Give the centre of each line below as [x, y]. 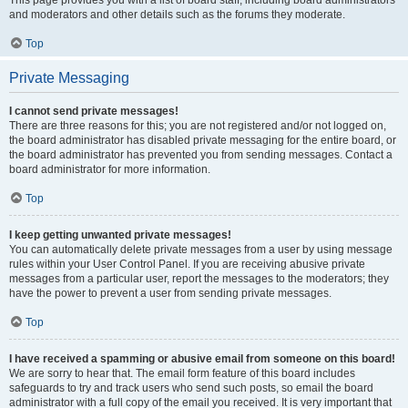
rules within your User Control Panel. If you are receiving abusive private [187, 264]
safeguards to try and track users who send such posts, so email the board [191, 388]
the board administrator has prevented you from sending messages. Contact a [201, 155]
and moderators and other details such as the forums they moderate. [177, 15]
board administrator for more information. [110, 169]
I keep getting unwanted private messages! [120, 235]
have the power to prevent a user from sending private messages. [170, 293]
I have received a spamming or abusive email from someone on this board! [202, 359]
